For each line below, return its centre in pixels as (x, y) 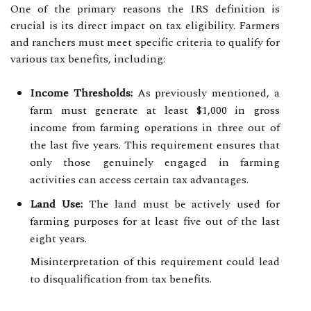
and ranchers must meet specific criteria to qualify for (145, 42)
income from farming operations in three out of (155, 127)
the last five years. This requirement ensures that (155, 145)
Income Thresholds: (81, 93)
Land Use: (57, 204)
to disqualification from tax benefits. (121, 279)
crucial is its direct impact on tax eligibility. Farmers (145, 25)
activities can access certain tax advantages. (139, 179)
